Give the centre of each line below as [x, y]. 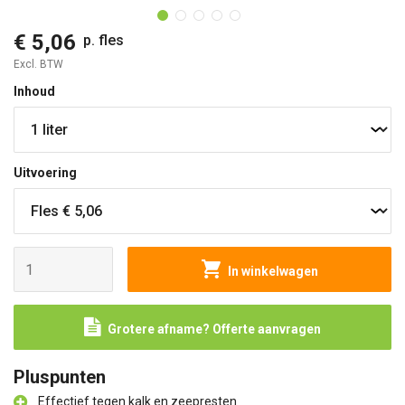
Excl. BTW [38, 64]
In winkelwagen [273, 271]
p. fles [104, 40]
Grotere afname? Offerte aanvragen [214, 329]
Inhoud [34, 91]
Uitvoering [45, 173]
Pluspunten [60, 377]
